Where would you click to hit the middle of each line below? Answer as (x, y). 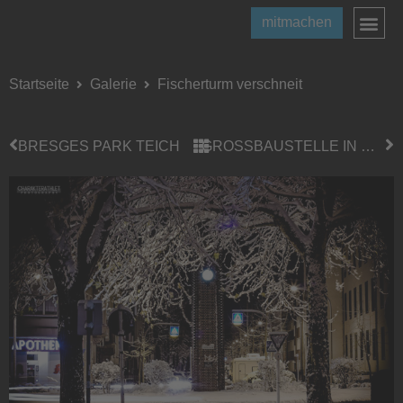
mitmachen (296, 22)
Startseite (39, 84)
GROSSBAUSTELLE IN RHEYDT (368, 146)
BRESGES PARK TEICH (99, 146)
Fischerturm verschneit (230, 84)
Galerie (113, 84)
